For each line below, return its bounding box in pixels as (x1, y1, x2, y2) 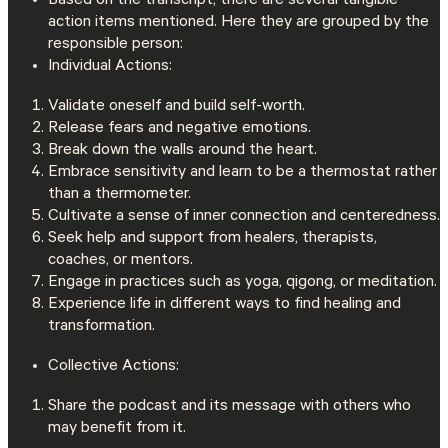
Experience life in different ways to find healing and (48, 296, 401, 315)
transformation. (48, 318, 155, 337)
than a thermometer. (48, 186, 191, 205)
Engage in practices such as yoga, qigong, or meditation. (48, 274, 437, 293)
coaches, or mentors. (48, 252, 193, 271)
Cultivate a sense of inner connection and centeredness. (48, 208, 440, 227)
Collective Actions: (48, 358, 179, 377)
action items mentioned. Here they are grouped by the (48, 13, 429, 32)
